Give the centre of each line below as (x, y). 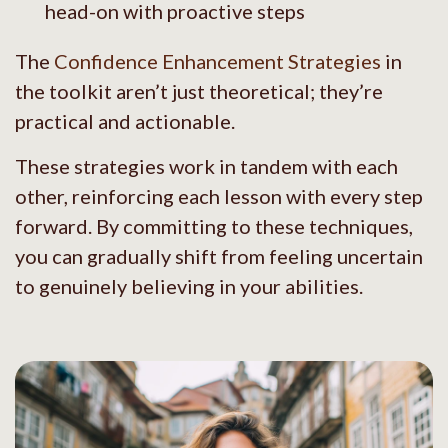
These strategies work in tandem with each (206, 165)
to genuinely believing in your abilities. (189, 285)
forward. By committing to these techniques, (214, 225)
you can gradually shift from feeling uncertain (219, 255)
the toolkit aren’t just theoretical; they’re (199, 90)
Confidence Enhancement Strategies (217, 60)
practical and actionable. (125, 120)
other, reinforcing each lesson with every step (219, 195)
